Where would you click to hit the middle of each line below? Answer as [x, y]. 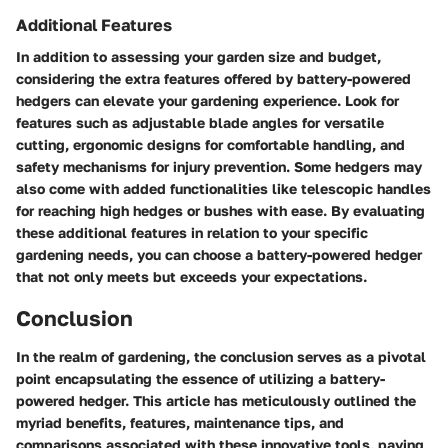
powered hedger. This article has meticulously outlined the [216, 400]
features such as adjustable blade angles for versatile [200, 122]
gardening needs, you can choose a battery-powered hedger [219, 254]
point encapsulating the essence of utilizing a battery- [200, 378]
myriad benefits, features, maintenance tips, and [180, 422]
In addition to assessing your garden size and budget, [198, 56]
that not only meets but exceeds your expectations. [191, 276]
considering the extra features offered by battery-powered [213, 78]
